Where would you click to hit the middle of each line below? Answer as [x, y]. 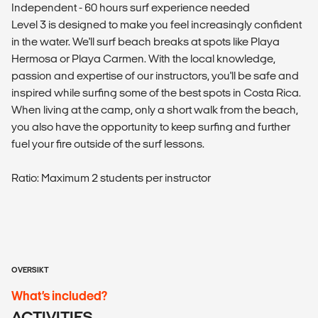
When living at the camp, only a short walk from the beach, [155, 110]
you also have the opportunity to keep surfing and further [151, 127]
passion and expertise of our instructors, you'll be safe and [155, 76]
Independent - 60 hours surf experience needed [131, 7]
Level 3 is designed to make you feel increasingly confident [157, 24]
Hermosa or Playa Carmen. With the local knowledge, [143, 59]
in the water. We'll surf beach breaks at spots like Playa [146, 42]
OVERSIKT [30, 270]
